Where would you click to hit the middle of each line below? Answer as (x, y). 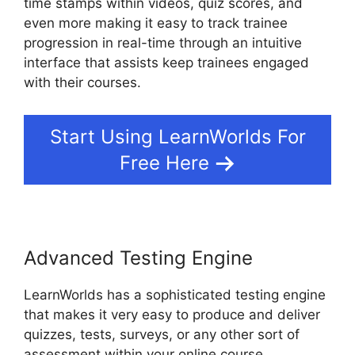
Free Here (164, 163)
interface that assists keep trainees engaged (166, 62)
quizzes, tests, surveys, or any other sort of (162, 335)
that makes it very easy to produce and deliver (172, 315)
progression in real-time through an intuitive (163, 42)
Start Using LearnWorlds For (177, 137)
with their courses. (82, 82)
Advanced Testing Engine (138, 258)
